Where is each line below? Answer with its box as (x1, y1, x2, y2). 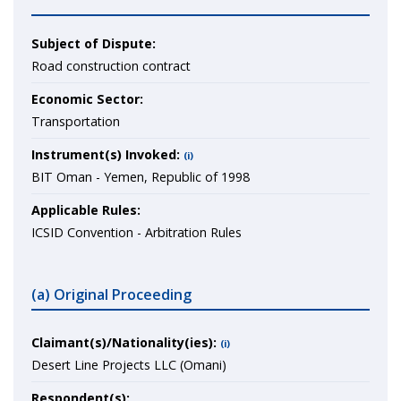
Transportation (31, 113, 120, 130)
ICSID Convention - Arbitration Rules (31, 224, 242, 241)
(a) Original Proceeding (31, 285, 192, 304)
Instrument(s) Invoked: (31, 146, 180, 163)
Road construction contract (31, 57, 191, 74)
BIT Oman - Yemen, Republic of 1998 (31, 168, 250, 185)
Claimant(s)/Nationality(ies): (31, 334, 217, 351)
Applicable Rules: (31, 201, 141, 218)
